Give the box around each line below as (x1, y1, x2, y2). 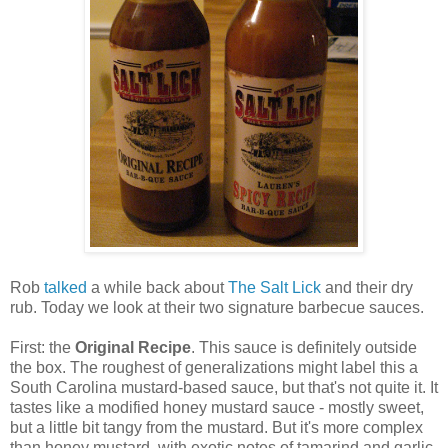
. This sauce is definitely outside (191, 339, 417, 357)
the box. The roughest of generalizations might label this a (10, 359, 418, 377)
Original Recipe (75, 339, 191, 357)
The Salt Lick (228, 279, 321, 297)
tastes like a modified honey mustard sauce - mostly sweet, (10, 399, 424, 417)
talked (44, 279, 87, 297)
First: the (10, 339, 75, 357)
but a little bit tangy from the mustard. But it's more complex (10, 419, 423, 437)
